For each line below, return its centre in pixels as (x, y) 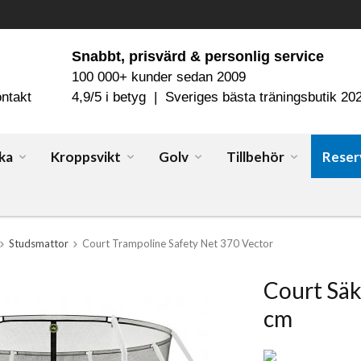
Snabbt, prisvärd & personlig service (198, 56)
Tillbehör (255, 157)
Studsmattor (39, 243)
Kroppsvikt (86, 157)
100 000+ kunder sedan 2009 (159, 77)
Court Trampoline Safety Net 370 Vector (178, 243)
